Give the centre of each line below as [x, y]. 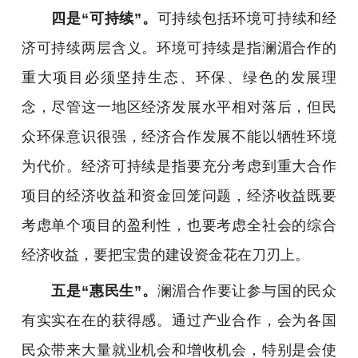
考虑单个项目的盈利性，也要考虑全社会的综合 [179, 225]
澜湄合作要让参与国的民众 [247, 290]
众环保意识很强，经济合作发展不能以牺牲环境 [179, 136]
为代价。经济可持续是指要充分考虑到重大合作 [179, 165]
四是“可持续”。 [104, 18]
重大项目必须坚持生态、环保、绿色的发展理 [179, 77]
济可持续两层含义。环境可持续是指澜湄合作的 [179, 47]
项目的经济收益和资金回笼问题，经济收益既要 [179, 195]
